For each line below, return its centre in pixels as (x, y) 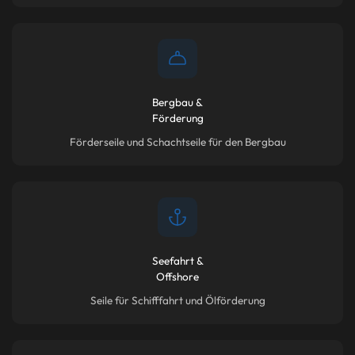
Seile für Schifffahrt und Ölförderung (177, 300)
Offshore (177, 276)
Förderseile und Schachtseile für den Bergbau (177, 141)
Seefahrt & (177, 260)
